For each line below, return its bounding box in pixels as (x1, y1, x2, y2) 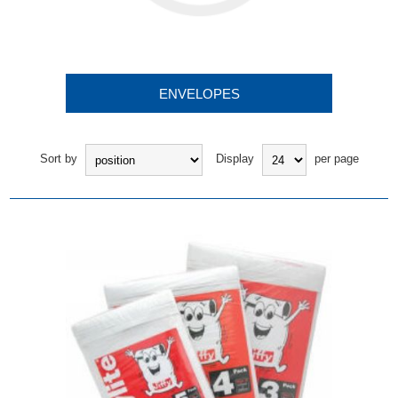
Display (215, 152, 254, 166)
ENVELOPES (158, 86, 240, 101)
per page (314, 152, 359, 166)
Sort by (39, 152, 77, 166)
